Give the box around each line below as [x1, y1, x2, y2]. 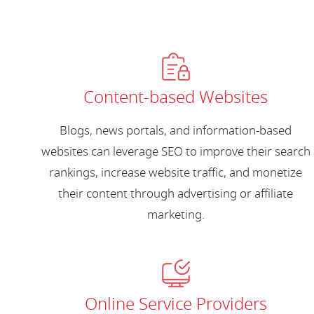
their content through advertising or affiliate [58, 184, 294, 203]
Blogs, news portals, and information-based [60, 121, 292, 139]
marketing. [146, 205, 205, 224]
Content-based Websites [83, 84, 268, 110]
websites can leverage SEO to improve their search [41, 142, 310, 161]
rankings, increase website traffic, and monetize [49, 163, 303, 182]
